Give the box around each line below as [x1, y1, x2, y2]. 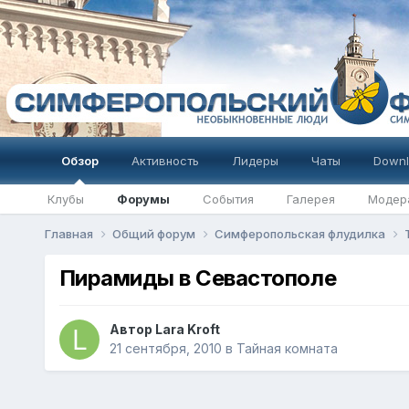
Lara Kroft [154, 321, 220, 338]
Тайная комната [236, 341, 338, 357]
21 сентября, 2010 [109, 341, 222, 357]
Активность [131, 153, 199, 168]
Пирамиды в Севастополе [58, 265, 337, 292]
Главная [44, 226, 96, 241]
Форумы [116, 192, 170, 206]
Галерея [286, 192, 335, 206]
